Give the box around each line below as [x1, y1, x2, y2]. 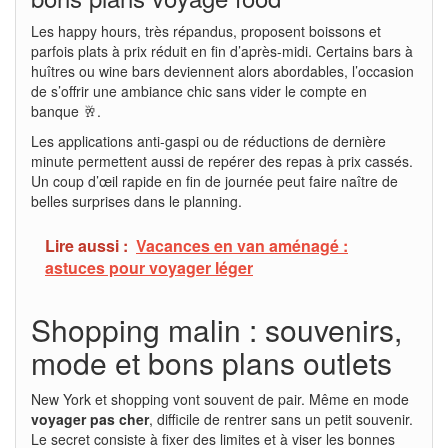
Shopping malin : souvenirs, [31, 307, 402, 351]
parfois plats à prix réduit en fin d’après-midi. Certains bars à [31, 40, 413, 61]
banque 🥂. [31, 100, 101, 121]
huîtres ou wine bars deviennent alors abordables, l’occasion [31, 60, 414, 81]
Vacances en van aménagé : [136, 233, 348, 257]
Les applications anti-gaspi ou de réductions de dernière [31, 130, 386, 151]
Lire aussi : [45, 233, 128, 257]
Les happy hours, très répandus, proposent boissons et [31, 20, 381, 41]
